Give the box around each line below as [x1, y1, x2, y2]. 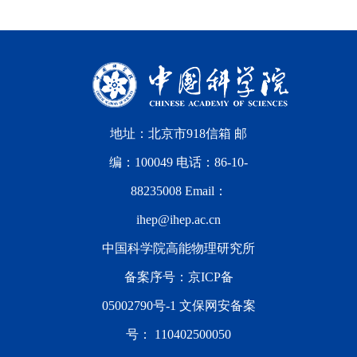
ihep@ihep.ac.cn [136, 213, 221, 226]
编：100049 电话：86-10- [109, 155, 248, 169]
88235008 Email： [130, 184, 227, 198]
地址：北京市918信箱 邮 [110, 127, 247, 140]
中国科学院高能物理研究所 [102, 241, 255, 255]
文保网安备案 [178, 299, 256, 312]
